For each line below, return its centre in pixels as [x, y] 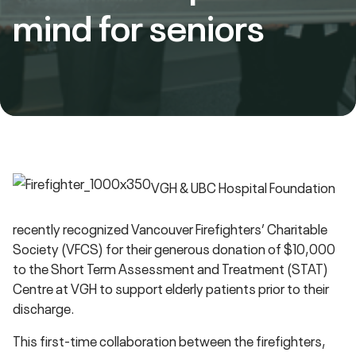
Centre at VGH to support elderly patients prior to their [171, 288]
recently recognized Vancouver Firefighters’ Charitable [170, 228]
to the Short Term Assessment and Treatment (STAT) [170, 268]
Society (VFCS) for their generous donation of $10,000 [174, 248]
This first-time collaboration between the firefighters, [169, 341]
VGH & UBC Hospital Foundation [243, 187]
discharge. [44, 308]
